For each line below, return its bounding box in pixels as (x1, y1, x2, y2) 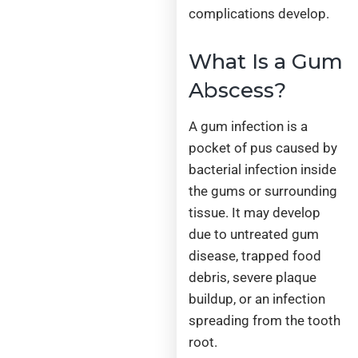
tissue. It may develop (189, 204, 321, 221)
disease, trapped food (189, 247, 322, 264)
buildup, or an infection (189, 290, 326, 307)
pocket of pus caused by (189, 139, 338, 156)
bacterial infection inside (189, 161, 337, 177)
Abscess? (189, 77, 287, 103)
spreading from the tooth (189, 312, 341, 328)
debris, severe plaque (189, 268, 317, 285)
